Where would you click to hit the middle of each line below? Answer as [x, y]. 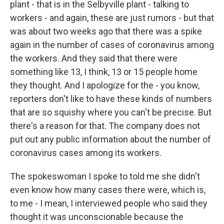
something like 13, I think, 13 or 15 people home [104, 72]
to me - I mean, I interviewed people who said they [109, 203]
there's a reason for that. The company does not [105, 126]
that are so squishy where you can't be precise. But [111, 112]
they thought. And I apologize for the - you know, [105, 85]
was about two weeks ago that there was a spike [106, 31]
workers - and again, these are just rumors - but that [112, 18]
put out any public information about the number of [110, 139]
